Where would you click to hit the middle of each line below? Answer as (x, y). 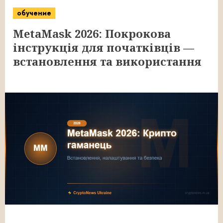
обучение (34, 13)
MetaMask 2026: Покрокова (92, 33)
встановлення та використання (107, 61)
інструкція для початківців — (104, 47)
